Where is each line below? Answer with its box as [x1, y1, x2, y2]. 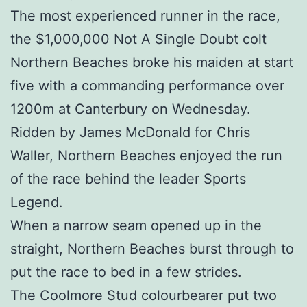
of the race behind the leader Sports [10, 171, 246, 188]
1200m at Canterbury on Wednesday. [10, 101, 251, 118]
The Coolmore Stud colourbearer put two [10, 287, 277, 304]
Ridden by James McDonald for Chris [10, 124, 250, 141]
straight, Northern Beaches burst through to [10, 241, 294, 258]
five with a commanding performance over [10, 77, 284, 95]
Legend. [10, 194, 63, 211]
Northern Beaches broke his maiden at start [10, 54, 293, 71]
